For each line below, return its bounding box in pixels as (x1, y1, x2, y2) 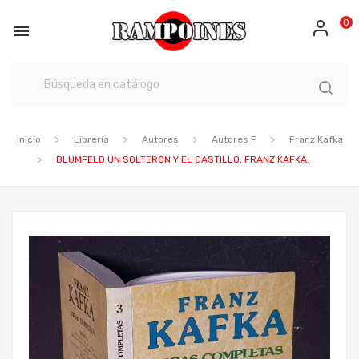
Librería (73, 134, 109, 145)
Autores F (211, 134, 256, 145)
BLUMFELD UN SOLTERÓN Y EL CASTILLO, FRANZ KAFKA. (56, 154, 309, 165)
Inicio (16, 134, 41, 145)
